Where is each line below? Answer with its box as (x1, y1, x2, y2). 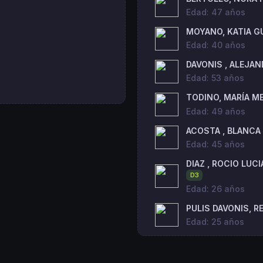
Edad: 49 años (186, 106, 245, 116)
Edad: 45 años (186, 139, 245, 149)
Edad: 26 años (186, 183, 245, 194)
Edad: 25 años (186, 216, 244, 227)
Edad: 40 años (186, 40, 245, 50)
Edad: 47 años (186, 6, 245, 17)
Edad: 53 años (186, 73, 244, 83)
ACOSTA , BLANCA (186, 125, 261, 136)
